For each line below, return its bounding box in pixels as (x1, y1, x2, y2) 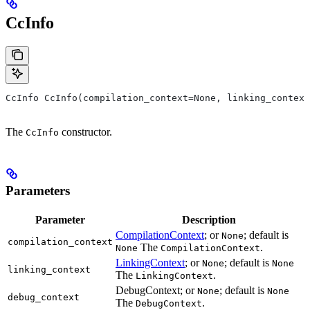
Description (182, 213, 236, 226)
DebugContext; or (116, 284, 197, 296)
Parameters (6, 183, 70, 199)
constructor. (59, 126, 112, 138)
